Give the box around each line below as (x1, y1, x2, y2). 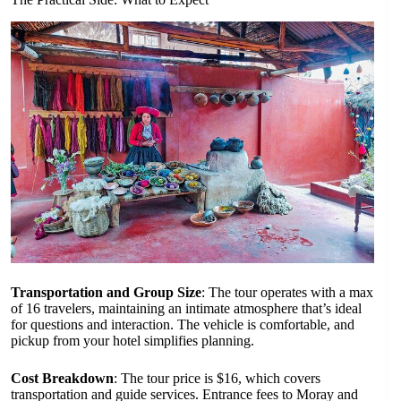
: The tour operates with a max (201, 285, 373, 301)
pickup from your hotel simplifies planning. (11, 333, 254, 349)
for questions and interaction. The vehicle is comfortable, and (11, 317, 354, 333)
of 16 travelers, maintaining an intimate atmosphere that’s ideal (11, 301, 362, 317)
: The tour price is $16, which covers (114, 371, 320, 387)
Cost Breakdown (11, 371, 114, 387)
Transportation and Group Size (11, 285, 201, 301)
